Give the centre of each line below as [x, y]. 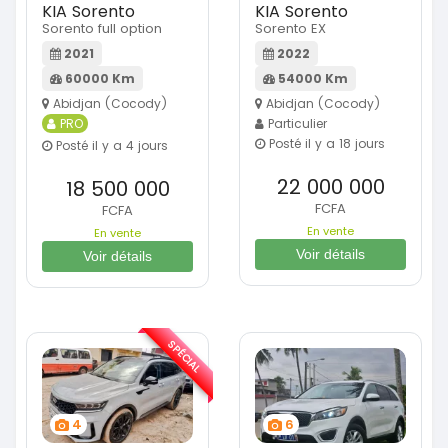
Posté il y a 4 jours [110, 145]
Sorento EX [290, 28]
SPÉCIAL [184, 356]
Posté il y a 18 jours [325, 143]
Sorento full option [102, 28]
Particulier [295, 123]
